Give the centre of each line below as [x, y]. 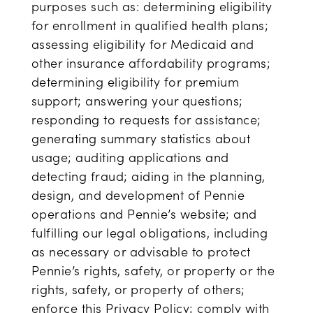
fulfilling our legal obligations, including [150, 233]
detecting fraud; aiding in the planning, [148, 176]
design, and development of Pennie [138, 195]
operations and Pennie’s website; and [144, 214]
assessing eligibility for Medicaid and [143, 44]
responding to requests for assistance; [146, 119]
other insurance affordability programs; [151, 63]
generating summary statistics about [141, 138]
